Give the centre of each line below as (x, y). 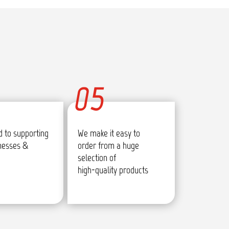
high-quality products (113, 170)
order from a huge (108, 145)
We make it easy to (109, 133)
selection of (97, 157)
